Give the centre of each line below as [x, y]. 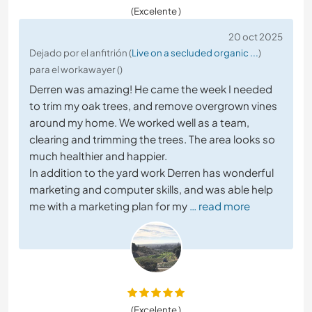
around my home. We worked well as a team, [139, 122]
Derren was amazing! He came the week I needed [151, 88]
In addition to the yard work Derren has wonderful [151, 172]
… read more [220, 205]
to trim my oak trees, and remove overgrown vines [153, 105]
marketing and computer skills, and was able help [151, 189]
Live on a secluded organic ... [195, 52]
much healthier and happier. [98, 155]
